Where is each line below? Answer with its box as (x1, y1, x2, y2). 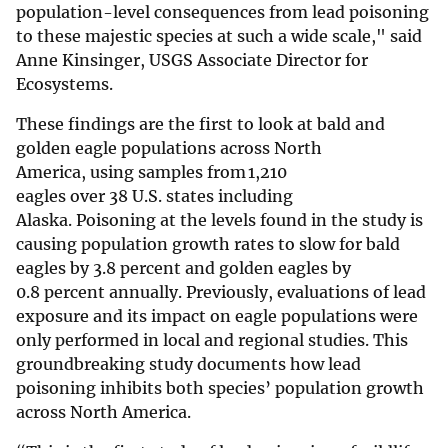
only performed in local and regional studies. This (16, 330, 408, 351)
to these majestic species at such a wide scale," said (16, 26, 422, 47)
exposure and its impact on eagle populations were (16, 306, 418, 327)
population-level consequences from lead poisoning (16, 2, 429, 23)
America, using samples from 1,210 (16, 162, 287, 183)
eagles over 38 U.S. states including (16, 186, 293, 207)
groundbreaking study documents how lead (16, 354, 361, 375)
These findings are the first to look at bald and (16, 114, 385, 135)
